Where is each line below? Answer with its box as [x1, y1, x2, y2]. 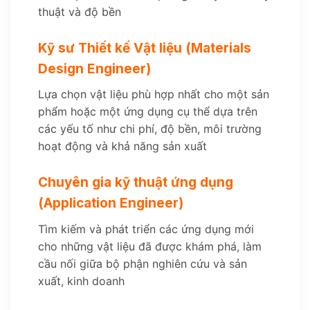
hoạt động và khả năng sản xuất [38, 139, 207, 154]
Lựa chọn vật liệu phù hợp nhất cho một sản [38, 87, 269, 102]
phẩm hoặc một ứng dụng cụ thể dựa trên [38, 104, 257, 119]
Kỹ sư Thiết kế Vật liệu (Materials [38, 39, 251, 56]
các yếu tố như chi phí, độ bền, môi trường [38, 122, 262, 136]
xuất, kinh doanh [38, 273, 125, 288]
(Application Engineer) [38, 195, 183, 212]
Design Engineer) [38, 60, 151, 77]
